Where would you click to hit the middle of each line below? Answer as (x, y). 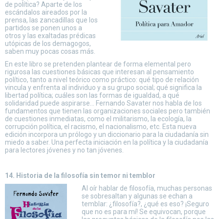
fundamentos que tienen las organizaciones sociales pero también (108, 111)
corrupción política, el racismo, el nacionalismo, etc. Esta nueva (101, 127)
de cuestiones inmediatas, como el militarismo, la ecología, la (98, 119)
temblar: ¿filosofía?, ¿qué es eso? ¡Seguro (145, 204)
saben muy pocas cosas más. (50, 51)
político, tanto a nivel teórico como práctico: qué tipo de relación (102, 80)
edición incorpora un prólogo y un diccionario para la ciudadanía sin (107, 134)
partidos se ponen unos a (44, 28)
